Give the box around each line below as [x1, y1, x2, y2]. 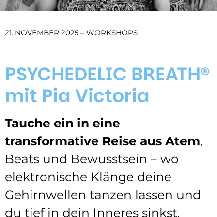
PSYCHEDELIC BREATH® [5, 61, 210, 87]
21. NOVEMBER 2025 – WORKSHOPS [5, 28, 138, 37]
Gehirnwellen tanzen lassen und [5, 187, 201, 202]
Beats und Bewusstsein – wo [5, 151, 179, 166]
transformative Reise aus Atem [5, 133, 200, 148]
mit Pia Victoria [5, 82, 150, 108]
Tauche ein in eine [5, 115, 120, 130]
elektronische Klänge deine [5, 169, 171, 184]
